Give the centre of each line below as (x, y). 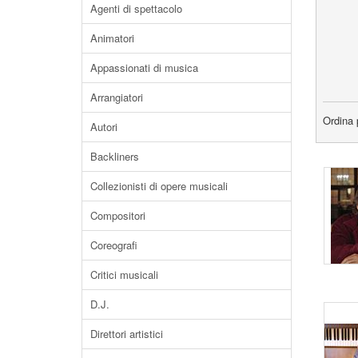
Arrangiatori (117, 97)
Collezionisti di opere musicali (159, 185)
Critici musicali (124, 274)
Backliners (115, 156)
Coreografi (114, 245)
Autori (104, 126)
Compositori (118, 215)
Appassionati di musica (144, 67)
